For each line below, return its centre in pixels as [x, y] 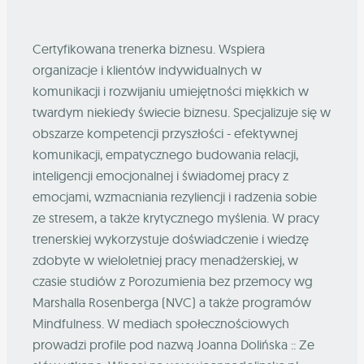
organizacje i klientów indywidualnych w [147, 70]
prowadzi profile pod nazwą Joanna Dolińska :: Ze [173, 345]
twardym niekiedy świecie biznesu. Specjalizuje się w [182, 113]
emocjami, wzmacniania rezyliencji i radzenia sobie [175, 197]
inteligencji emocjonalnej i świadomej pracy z [160, 176]
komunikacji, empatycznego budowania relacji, [165, 155]
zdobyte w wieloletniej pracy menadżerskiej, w [165, 260]
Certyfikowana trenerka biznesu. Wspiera [149, 49]
